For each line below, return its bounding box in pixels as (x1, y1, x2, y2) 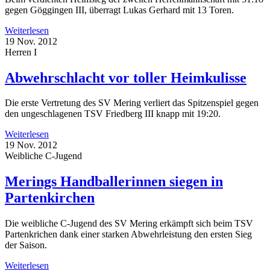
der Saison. (5, 240, 47, 251)
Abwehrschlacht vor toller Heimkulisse (5, 69, 246, 86)
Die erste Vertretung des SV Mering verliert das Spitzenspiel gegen (5, 98, 259, 108)
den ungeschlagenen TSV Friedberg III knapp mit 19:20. (5, 108, 221, 119)
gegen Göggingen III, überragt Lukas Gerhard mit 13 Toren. (5, 4, 234, 15)
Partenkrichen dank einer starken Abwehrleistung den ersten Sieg (5, 229, 252, 240)
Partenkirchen (5, 190, 95, 206)
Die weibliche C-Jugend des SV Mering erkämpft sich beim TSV (5, 218, 253, 229)
